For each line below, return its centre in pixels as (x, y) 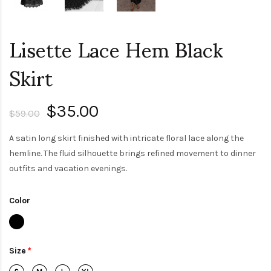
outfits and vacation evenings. (68, 169)
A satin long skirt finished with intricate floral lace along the (126, 139)
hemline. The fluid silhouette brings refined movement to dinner (132, 154)
